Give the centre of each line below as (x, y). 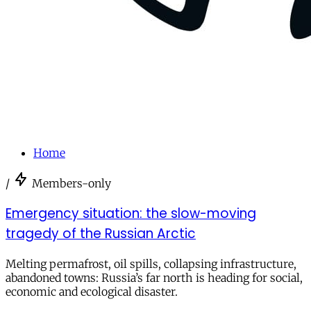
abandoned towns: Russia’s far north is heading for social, (154, 277)
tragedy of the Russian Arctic (101, 233)
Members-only (72, 184)
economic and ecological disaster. (92, 291)
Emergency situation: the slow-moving (131, 213)
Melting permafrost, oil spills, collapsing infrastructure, (151, 263)
